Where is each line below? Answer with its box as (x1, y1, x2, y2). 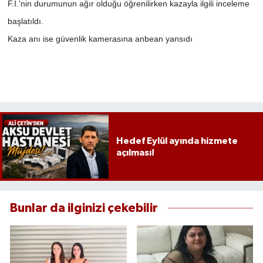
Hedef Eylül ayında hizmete (116, 136, 238, 146)
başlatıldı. (7, 16, 43, 26)
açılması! (116, 147, 154, 157)
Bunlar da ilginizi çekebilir (10, 202, 158, 214)
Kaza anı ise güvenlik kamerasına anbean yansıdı (7, 34, 193, 44)
